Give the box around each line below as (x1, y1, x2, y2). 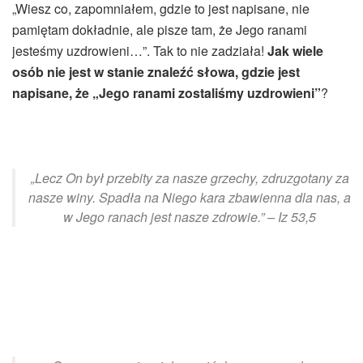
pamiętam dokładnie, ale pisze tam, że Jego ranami (12, 19, 307, 39)
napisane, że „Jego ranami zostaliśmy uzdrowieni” (12, 83, 321, 102)
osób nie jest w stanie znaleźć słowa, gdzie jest (12, 62, 300, 81)
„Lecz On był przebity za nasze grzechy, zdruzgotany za (30, 168, 349, 187)
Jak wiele (267, 41, 323, 60)
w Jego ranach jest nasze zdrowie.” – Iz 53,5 (63, 207, 316, 226)
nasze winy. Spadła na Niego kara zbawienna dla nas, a (28, 187, 351, 207)
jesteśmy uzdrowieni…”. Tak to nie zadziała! (12, 41, 267, 60)
